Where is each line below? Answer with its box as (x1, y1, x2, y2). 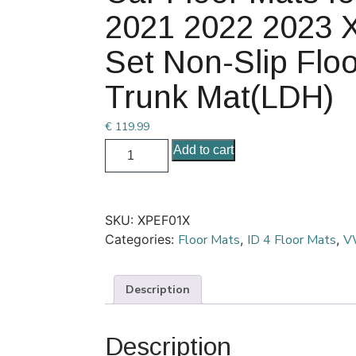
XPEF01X (137, 212, 190, 228)
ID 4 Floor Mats (247, 231, 336, 249)
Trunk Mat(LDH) (105, 79, 334, 114)
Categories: (105, 231, 178, 247)
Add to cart (173, 143, 234, 157)
